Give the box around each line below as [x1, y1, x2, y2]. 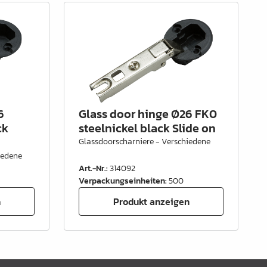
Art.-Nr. [79, 162, 107, 175]
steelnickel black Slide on [79, 119, 216, 137]
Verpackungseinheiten [79, 175, 166, 187]
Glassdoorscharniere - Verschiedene [79, 135, 211, 148]
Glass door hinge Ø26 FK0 [79, 105, 218, 123]
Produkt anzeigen [113, 194, 190, 209]
